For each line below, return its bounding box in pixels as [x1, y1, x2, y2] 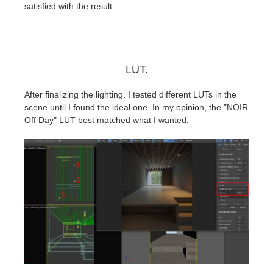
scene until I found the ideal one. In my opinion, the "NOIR [24, 102, 248, 112]
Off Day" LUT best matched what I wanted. [24, 115, 189, 125]
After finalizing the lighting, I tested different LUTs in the [24, 89, 236, 99]
